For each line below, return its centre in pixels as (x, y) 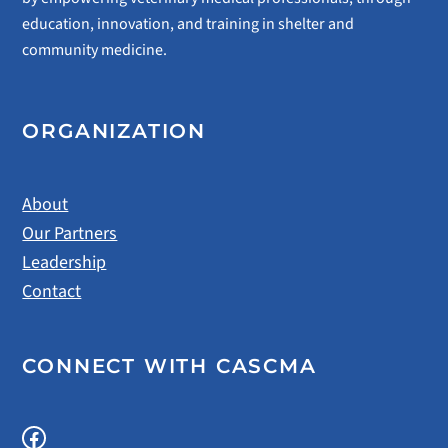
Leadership (64, 263)
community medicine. (95, 49)
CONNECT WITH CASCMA (169, 366)
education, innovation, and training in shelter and (188, 23)
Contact (52, 292)
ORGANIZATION (114, 130)
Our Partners (70, 234)
